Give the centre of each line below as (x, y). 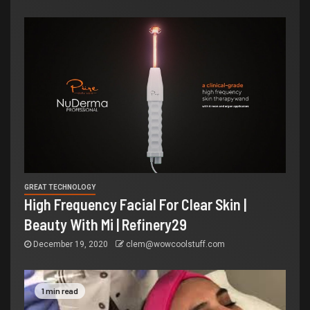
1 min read (60, 291)
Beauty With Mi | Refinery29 (106, 225)
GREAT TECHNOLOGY (60, 188)
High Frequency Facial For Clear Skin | (135, 204)
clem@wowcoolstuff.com (175, 245)
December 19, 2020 (71, 245)
